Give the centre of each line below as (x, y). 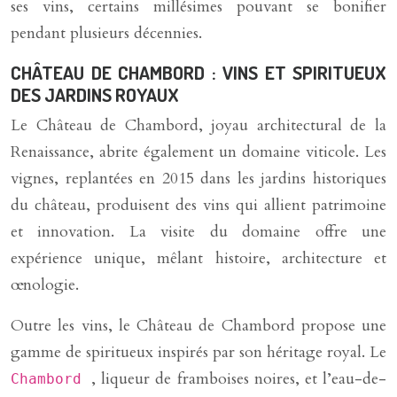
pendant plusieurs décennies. (106, 33)
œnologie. (45, 285)
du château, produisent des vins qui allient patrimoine (198, 205)
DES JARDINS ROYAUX (95, 94)
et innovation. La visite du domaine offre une (198, 232)
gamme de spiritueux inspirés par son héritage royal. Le (198, 352)
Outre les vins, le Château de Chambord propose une (198, 326)
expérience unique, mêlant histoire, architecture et (198, 258)
